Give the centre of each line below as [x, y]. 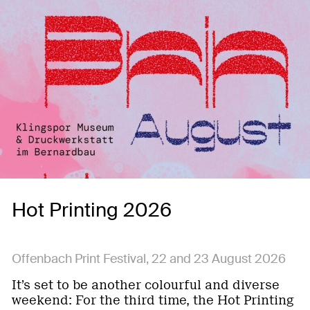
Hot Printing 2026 [92, 210]
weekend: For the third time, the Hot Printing [153, 300]
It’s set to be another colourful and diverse [146, 285]
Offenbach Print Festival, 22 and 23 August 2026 [149, 259]
